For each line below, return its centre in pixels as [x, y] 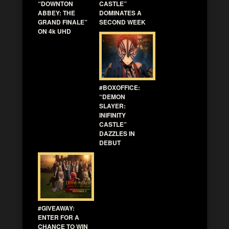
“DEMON [112, 97]
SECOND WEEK [122, 22]
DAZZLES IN [117, 134]
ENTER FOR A [59, 217]
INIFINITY [112, 115]
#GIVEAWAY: [56, 208]
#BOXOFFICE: [120, 88]
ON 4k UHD [54, 31]
